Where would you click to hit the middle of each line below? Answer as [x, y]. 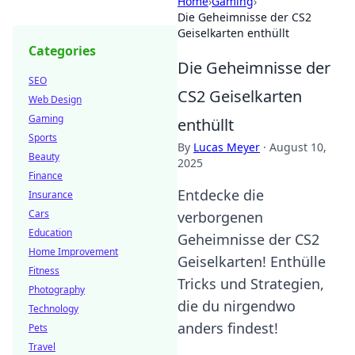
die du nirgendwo [237, 306]
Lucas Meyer [227, 147]
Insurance [51, 195]
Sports [43, 137]
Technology [53, 309]
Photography [57, 290]
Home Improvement [73, 252]
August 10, [298, 147]
